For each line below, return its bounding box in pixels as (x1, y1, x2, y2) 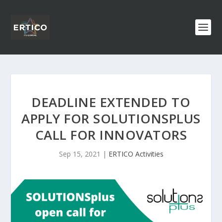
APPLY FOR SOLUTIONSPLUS (21, 110, 201, 127)
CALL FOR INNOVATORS (35, 126, 187, 144)
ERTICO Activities (108, 149, 164, 159)
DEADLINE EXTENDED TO (32, 93, 190, 111)
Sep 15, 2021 (58, 149, 101, 159)
